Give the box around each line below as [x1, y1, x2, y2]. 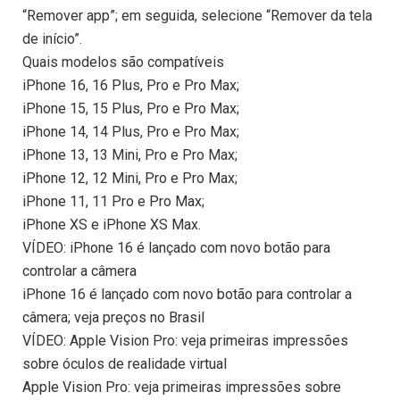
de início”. [22, 30, 82, 48]
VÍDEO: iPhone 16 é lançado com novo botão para [22, 239, 330, 257]
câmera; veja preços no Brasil [22, 309, 204, 327]
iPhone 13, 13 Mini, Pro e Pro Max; [22, 146, 237, 164]
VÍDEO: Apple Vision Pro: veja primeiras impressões [22, 332, 348, 350]
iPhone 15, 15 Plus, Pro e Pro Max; [22, 100, 239, 118]
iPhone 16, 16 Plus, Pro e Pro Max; [22, 77, 239, 95]
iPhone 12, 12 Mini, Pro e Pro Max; [22, 170, 237, 187]
